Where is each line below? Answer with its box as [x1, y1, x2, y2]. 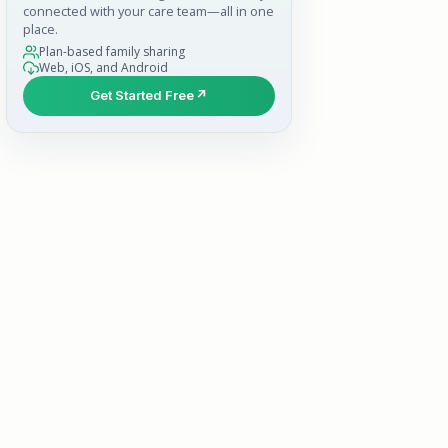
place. [23, 19, 58, 38]
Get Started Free [90, 87, 194, 104]
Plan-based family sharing [39, 43, 185, 61]
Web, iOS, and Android [39, 59, 168, 77]
